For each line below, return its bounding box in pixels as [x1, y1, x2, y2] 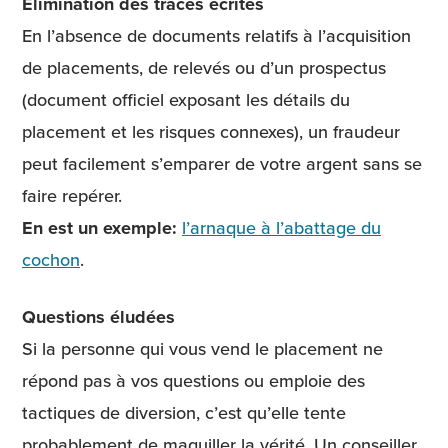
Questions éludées [22, 304, 175, 331]
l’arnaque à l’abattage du [182, 215, 381, 241]
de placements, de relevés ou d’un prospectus [22, 55, 386, 81]
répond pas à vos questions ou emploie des [22, 368, 365, 394]
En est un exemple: [22, 215, 182, 242]
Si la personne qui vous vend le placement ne [22, 336, 383, 362]
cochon [22, 247, 80, 273]
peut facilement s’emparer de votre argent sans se [22, 151, 422, 177]
